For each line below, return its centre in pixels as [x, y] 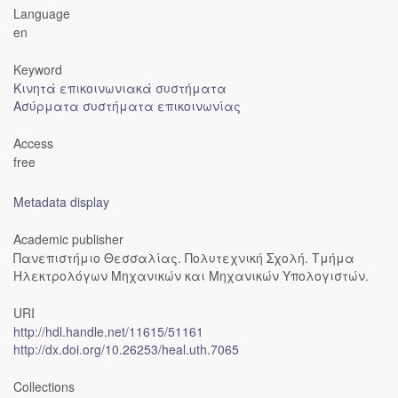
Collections [44, 386]
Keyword [38, 69]
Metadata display [61, 202]
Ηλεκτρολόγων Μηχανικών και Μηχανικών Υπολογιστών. [191, 275]
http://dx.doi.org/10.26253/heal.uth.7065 [126, 349]
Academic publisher [68, 239]
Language [42, 13]
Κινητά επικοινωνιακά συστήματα [120, 88]
